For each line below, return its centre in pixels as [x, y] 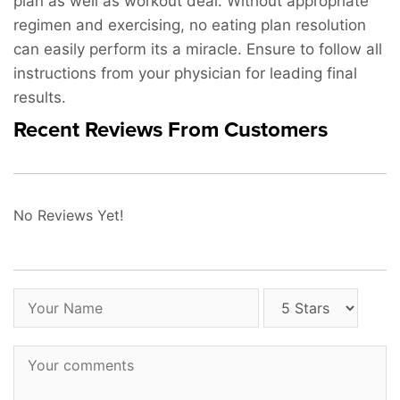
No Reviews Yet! [68, 216]
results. [40, 98]
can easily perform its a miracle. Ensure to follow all [198, 50]
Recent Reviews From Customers [171, 130]
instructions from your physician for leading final [185, 74]
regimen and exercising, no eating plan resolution [190, 25]
